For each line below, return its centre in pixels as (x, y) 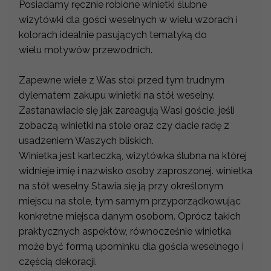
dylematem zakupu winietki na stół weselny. (117, 95)
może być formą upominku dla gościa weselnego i (131, 246)
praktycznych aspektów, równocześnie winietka (125, 231)
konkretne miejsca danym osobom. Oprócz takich (130, 216)
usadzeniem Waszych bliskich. (86, 140)
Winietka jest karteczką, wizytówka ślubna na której (133, 155)
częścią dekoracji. (59, 261)
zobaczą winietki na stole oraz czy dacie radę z (124, 125)
